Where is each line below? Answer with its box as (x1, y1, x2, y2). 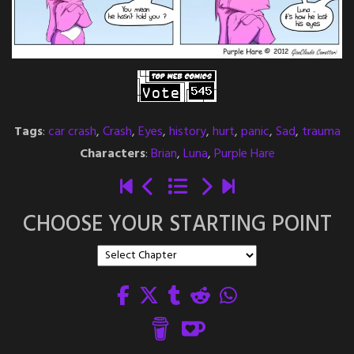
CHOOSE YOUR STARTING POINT (22, 207, 332, 243)
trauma (301, 122, 341, 143)
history (168, 122, 206, 143)
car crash (47, 122, 96, 143)
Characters (79, 144, 145, 165)
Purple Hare (213, 144, 275, 165)
